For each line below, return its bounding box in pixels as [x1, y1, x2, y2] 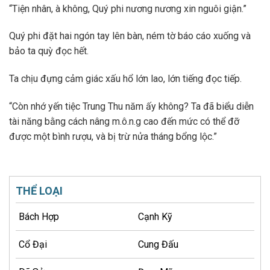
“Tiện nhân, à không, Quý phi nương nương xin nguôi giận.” [9, 2, 251, 14]
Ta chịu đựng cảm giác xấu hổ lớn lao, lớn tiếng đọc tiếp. [9, 73, 246, 85]
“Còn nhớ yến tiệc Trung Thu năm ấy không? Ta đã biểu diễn [9, 100, 254, 112]
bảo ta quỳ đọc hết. [9, 45, 93, 57]
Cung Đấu [138, 238, 178, 250]
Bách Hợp [19, 210, 59, 222]
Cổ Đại [19, 238, 47, 250]
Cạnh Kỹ [138, 210, 172, 222]
